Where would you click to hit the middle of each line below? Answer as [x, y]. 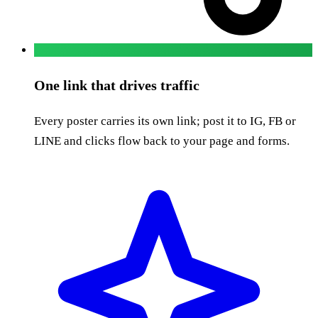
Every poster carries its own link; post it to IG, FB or [165, 121]
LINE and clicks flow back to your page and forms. [162, 141]
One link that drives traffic [117, 86]
